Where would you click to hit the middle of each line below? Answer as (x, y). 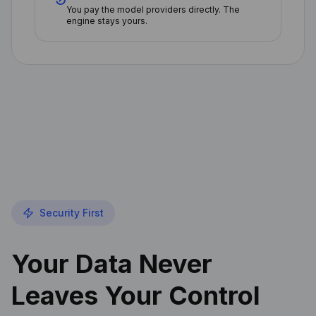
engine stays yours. (107, 21)
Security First (72, 213)
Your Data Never (112, 264)
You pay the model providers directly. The (153, 10)
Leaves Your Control (136, 296)
